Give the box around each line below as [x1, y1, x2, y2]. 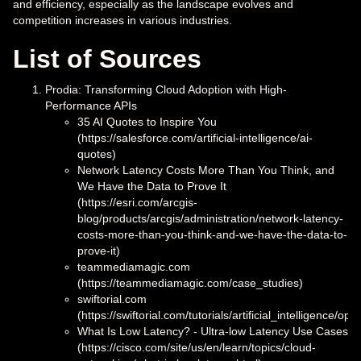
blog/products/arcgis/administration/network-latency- [77, 211, 343, 225]
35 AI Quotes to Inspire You [77, 114, 217, 128]
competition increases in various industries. [13, 13, 232, 27]
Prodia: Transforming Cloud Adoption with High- [45, 82, 287, 96]
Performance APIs [45, 98, 137, 112]
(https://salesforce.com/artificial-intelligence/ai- [77, 131, 313, 144]
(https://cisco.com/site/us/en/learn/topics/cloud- [77, 340, 316, 354]
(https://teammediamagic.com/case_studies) [77, 276, 303, 289]
